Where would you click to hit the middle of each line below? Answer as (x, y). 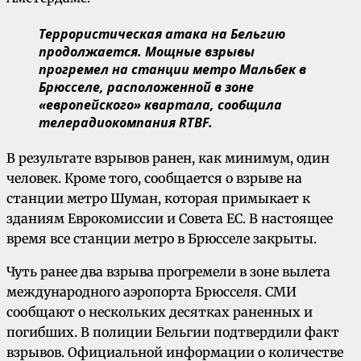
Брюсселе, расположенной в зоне (146, 87)
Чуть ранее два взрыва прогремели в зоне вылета (168, 272)
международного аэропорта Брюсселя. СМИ (151, 292)
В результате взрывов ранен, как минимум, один (168, 158)
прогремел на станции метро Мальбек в (172, 69)
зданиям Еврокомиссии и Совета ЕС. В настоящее (170, 219)
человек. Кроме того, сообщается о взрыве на (154, 178)
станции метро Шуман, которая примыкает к (158, 199)
